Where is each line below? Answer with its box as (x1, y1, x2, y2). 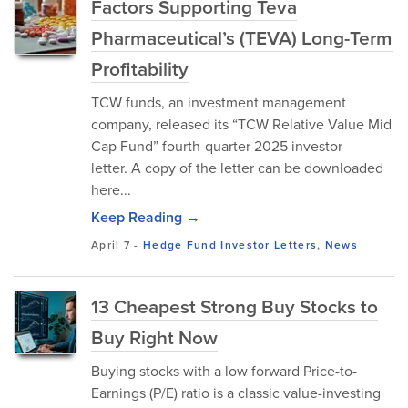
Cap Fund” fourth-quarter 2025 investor (91, 136, 342, 156)
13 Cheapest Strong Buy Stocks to (91, 292, 378, 320)
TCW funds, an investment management (91, 92, 346, 112)
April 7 (91, 237, 131, 252)
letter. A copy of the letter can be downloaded (91, 158, 383, 178)
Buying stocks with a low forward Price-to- (91, 361, 357, 381)
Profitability (91, 55, 189, 82)
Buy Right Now (91, 323, 218, 351)
